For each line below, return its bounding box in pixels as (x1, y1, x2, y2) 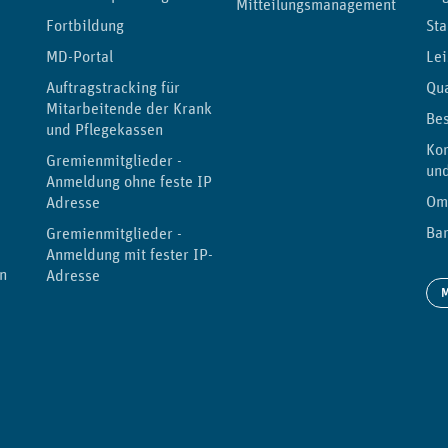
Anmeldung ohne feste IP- (46, 171, 217, 192)
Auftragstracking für (46, 77, 180, 98)
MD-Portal (46, 46, 113, 67)
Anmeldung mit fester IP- (46, 244, 213, 265)
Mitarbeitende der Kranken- (46, 98, 233, 119)
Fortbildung (46, 15, 124, 36)
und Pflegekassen (46, 119, 163, 140)
